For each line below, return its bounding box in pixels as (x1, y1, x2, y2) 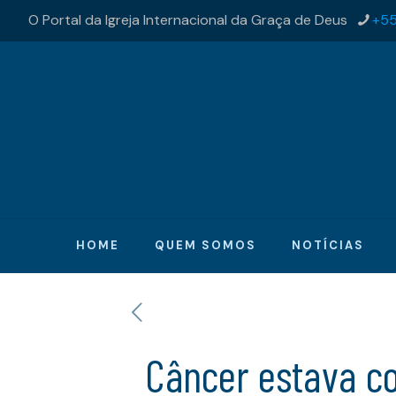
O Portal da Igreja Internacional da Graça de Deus (28, 11, 347, 29)
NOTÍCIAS (292, 238, 365, 253)
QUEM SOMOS (155, 238, 257, 253)
